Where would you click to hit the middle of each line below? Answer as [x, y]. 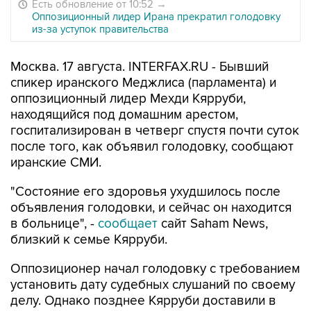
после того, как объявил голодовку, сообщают [152, 147]
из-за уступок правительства [100, 29]
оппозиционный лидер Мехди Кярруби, [128, 99]
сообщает [128, 224]
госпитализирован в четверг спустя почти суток [155, 131]
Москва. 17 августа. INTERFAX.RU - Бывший [140, 67]
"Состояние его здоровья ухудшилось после [145, 192]
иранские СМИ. [56, 163]
